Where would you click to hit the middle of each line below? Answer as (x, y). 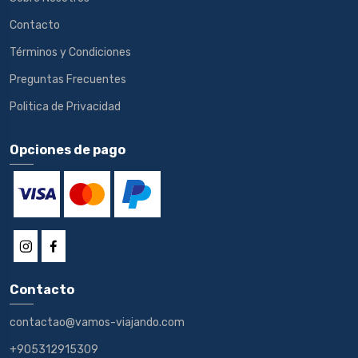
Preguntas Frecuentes (68, 79)
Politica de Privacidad (65, 106)
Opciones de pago (68, 149)
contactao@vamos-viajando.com (97, 322)
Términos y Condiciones (70, 52)
